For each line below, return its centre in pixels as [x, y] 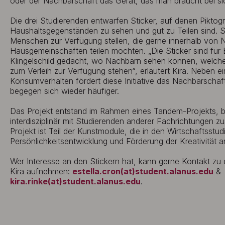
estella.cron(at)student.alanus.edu [143, 171]
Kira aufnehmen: [41, 171]
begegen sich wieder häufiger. [65, 91]
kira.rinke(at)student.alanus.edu [75, 181]
